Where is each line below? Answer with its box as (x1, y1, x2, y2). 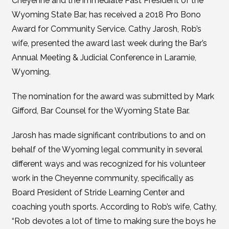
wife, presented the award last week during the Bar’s (11, 38, 207, 48)
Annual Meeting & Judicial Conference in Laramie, (11, 53, 196, 62)
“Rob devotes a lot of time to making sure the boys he (11, 216, 216, 226)
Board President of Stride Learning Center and (11, 188, 185, 197)
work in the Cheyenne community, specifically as (11, 173, 194, 183)
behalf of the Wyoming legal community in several (11, 145, 202, 154)
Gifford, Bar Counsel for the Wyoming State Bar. (11, 106, 190, 116)
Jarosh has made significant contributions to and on (11, 130, 205, 140)
